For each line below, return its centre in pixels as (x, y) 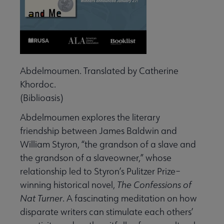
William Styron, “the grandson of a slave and (108, 144)
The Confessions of (154, 185)
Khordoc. (39, 84)
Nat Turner (41, 198)
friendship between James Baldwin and (98, 131)
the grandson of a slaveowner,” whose (96, 158)
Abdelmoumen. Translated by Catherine (99, 71)
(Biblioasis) (41, 98)
